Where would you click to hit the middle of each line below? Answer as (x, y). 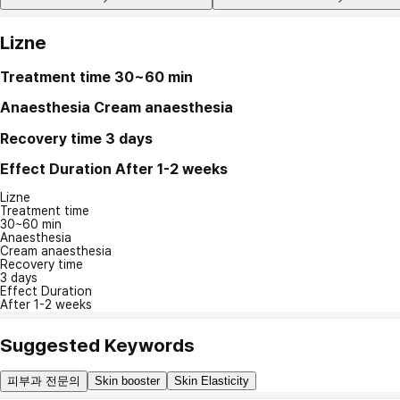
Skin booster (127, 381)
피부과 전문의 (44, 381)
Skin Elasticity (212, 381)
